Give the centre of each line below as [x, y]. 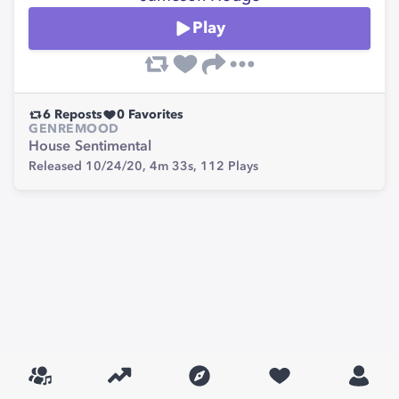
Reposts [77, 115]
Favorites [154, 115]
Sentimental [113, 147]
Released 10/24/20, [89, 167]
